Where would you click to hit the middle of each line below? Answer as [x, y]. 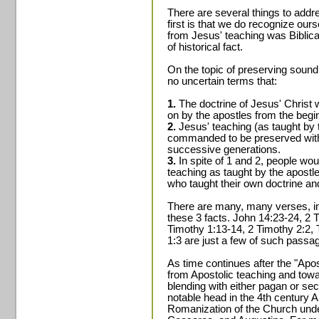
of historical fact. [205, 47]
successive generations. [224, 150]
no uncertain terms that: [222, 81]
